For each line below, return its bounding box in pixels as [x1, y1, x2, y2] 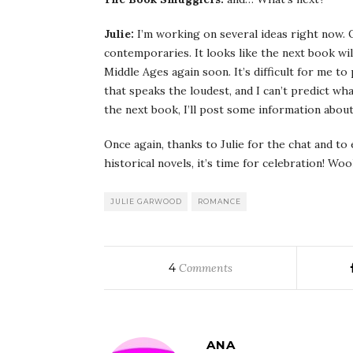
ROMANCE [198, 197, 241, 206]
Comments [175, 261, 232, 275]
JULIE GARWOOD [110, 197, 182, 206]
